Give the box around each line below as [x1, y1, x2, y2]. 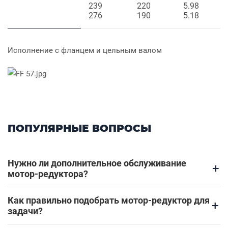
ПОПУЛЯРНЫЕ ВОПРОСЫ [8, 122, 151, 135]
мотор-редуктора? [8, 168, 88, 180]
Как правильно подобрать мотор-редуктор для [8, 195, 210, 206]
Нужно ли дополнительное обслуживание [8, 158, 186, 169]
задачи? [8, 206, 43, 217]
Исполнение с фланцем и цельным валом [8, 46, 162, 55]
